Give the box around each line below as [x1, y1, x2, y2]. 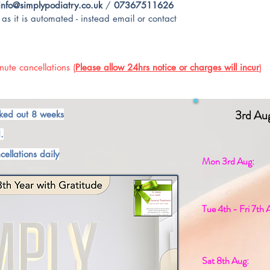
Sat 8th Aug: [202, 254, 249, 268]
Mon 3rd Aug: [202, 154, 254, 168]
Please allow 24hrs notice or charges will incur [75, 61, 259, 73]
